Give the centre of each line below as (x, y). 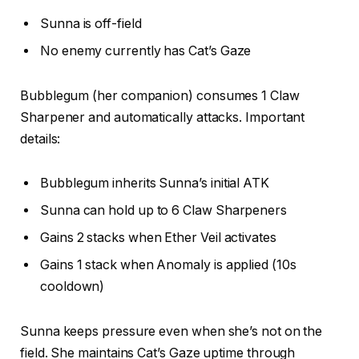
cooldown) (73, 287)
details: (40, 139)
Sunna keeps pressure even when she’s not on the (171, 332)
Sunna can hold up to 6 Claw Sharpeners (163, 211)
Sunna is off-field (91, 24)
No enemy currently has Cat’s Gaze (146, 51)
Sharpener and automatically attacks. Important (163, 117)
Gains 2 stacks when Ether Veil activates (158, 238)
